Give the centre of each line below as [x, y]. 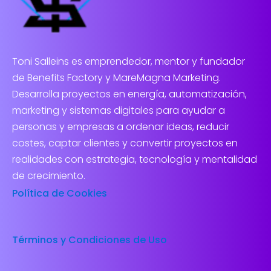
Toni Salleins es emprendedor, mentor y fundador [129, 62]
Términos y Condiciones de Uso [90, 240]
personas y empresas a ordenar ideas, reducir [121, 127]
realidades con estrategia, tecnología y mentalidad [135, 160]
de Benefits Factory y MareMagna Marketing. [116, 78]
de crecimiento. [49, 176]
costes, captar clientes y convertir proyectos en [125, 143]
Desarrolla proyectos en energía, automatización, [129, 94]
